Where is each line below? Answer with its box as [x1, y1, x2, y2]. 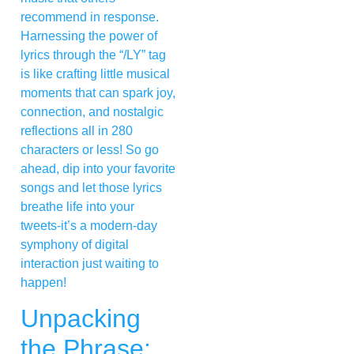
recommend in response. [21, 9, 159, 24]
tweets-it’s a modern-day [21, 218, 157, 232]
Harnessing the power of [21, 28, 157, 43]
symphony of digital [21, 237, 129, 251]
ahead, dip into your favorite [21, 161, 175, 175]
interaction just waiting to [21, 256, 159, 270]
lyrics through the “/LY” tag [21, 47, 166, 62]
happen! [21, 275, 66, 289]
